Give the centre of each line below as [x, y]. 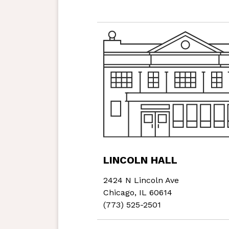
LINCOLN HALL [140, 160]
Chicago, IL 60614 [138, 193]
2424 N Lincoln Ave [141, 180]
